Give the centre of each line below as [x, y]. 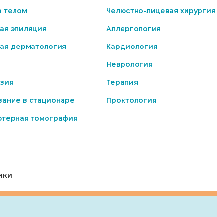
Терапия [122, 82]
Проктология [131, 100]
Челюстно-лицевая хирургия [161, 11]
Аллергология [133, 29]
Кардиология [132, 46]
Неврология [129, 64]
